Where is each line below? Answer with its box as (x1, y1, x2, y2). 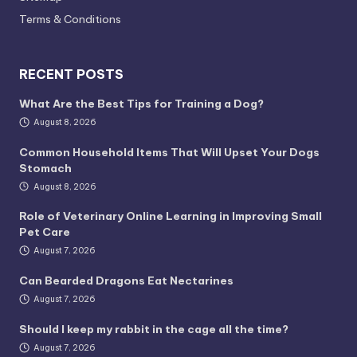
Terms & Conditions (19, 11, 121, 26)
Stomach (19, 160, 72, 175)
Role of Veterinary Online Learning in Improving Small (19, 209, 322, 224)
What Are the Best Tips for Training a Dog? (19, 96, 264, 111)
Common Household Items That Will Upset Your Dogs (19, 144, 320, 159)
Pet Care (19, 225, 70, 240)
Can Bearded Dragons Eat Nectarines (19, 273, 233, 288)
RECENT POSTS (19, 65, 124, 82)
